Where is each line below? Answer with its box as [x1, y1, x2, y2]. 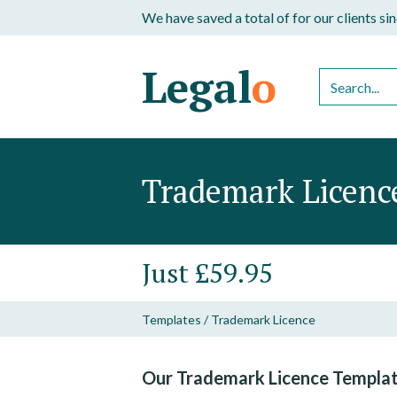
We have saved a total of [142, 9, 292, 26]
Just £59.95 [142, 255, 273, 291]
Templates [142, 312, 201, 327]
